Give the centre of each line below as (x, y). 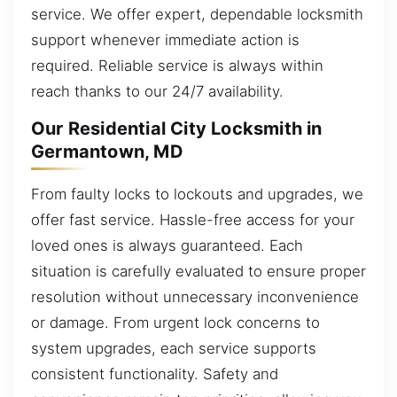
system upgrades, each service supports (174, 348)
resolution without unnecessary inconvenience (195, 296)
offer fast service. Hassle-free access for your (193, 219)
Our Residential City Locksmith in (177, 129)
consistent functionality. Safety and (155, 374)
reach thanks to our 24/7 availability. (157, 91)
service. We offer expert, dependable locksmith (197, 14)
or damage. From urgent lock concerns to (175, 322)
